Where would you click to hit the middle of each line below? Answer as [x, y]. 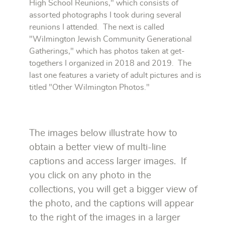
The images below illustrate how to [103, 133]
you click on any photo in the [90, 175]
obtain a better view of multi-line [98, 147]
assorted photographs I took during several [105, 15]
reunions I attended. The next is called [97, 27]
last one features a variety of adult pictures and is [115, 75]
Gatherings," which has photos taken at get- [107, 51]
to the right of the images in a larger [105, 217]
